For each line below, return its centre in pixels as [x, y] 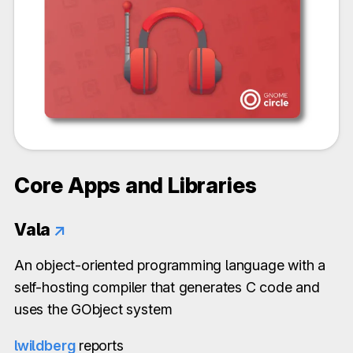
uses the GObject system [93, 309]
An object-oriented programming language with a [170, 265]
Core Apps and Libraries [136, 185]
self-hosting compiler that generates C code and [167, 287]
